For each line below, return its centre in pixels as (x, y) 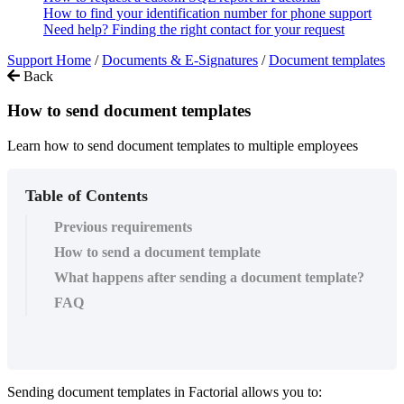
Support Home (49, 60)
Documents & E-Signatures (180, 60)
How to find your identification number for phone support (207, 13)
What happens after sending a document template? (209, 277)
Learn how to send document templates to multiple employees (183, 145)
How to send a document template (157, 252)
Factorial (213, 391)
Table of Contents (87, 195)
